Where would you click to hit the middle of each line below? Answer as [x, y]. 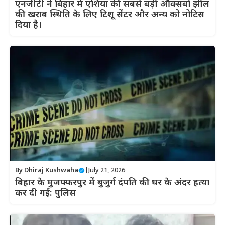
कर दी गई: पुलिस [45, 193]
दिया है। [28, 26]
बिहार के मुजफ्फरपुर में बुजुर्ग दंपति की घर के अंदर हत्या [112, 183]
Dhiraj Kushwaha [51, 170]
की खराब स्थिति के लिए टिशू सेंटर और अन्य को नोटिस [110, 15]
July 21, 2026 [107, 170]
